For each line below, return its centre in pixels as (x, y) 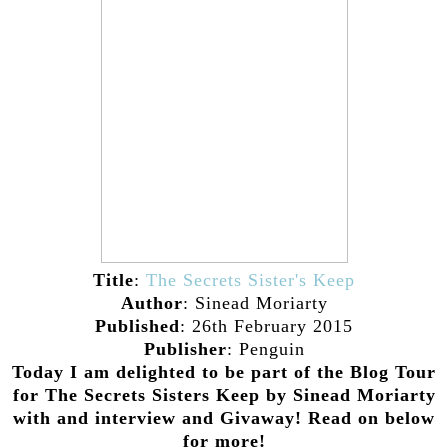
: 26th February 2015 (266, 325)
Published (137, 325)
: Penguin (265, 348)
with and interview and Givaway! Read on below (224, 417)
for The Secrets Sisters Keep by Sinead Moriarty (224, 394)
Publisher (185, 348)
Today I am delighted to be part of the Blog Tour (224, 371)
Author (151, 302)
